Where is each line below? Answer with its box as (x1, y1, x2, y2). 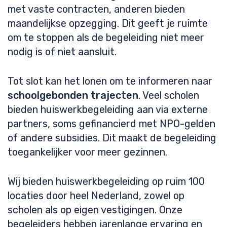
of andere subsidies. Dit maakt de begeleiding (8, 132, 216, 144)
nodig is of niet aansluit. (8, 46, 117, 58)
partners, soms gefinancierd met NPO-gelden (8, 118, 215, 130)
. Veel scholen (138, 89, 199, 101)
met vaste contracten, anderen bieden (8, 3, 185, 15)
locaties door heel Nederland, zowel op (8, 190, 184, 202)
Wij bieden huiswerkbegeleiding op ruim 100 (8, 175, 205, 187)
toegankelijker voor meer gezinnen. (8, 146, 167, 158)
